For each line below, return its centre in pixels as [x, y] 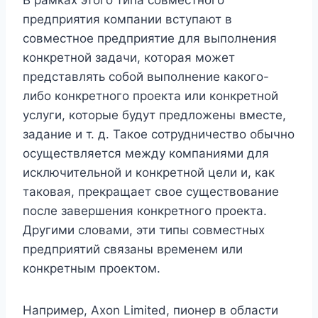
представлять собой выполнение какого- [146, 77]
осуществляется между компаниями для [146, 154]
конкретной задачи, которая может [129, 58]
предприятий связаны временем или [133, 250]
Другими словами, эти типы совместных [144, 230]
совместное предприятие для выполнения [150, 39]
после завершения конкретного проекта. [145, 211]
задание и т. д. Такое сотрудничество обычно [159, 135]
